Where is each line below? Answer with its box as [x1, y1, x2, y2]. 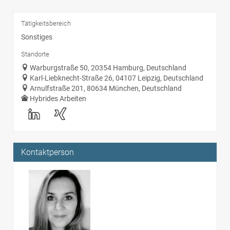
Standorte [21, 50, 49, 58]
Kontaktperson [21, 147, 74, 157]
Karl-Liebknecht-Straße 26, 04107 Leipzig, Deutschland [30, 74, 203, 82]
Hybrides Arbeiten [30, 94, 86, 103]
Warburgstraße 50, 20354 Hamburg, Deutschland [30, 64, 186, 72]
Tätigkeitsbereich [21, 20, 71, 27]
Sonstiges [21, 33, 52, 41]
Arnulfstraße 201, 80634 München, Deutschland [30, 84, 182, 92]
